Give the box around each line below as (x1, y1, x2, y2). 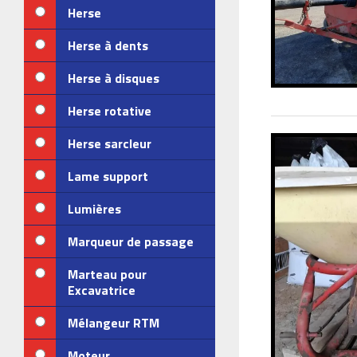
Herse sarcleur (68, 134, 151, 153)
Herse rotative (68, 101, 151, 120)
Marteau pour (68, 265, 147, 284)
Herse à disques (68, 69, 159, 88)
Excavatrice (68, 280, 135, 300)
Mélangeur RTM (68, 313, 159, 332)
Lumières (68, 199, 121, 218)
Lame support (68, 167, 148, 186)
